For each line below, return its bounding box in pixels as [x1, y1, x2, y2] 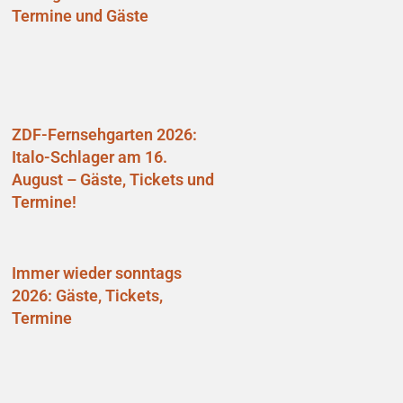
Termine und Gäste [11, 5, 148, 25]
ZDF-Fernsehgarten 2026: [11, 124, 197, 144]
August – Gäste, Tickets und [11, 169, 214, 189]
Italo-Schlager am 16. [11, 147, 167, 166]
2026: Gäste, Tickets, [11, 286, 163, 306]
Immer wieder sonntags [11, 264, 182, 283]
